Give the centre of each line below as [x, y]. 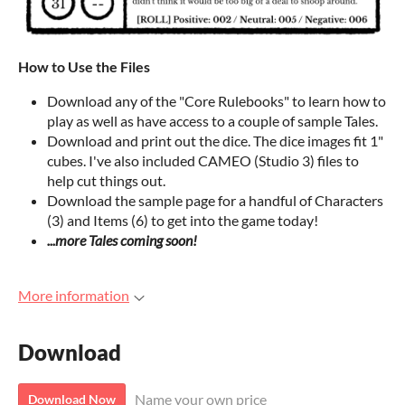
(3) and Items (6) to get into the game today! [183, 221]
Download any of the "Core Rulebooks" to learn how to [217, 101]
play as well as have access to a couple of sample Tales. [212, 121]
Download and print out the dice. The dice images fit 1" [215, 141]
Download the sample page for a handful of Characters [215, 201]
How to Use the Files [84, 67]
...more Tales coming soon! [122, 240]
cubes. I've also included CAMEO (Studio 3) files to [203, 161]
